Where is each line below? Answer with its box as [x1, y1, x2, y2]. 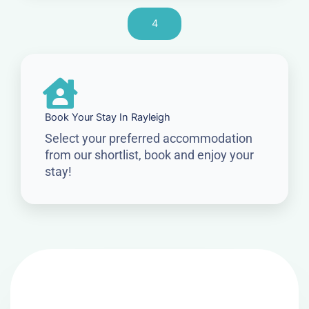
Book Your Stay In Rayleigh [45, 111, 170, 124]
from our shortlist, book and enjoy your [45, 148, 254, 163]
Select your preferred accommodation [45, 131, 252, 146]
